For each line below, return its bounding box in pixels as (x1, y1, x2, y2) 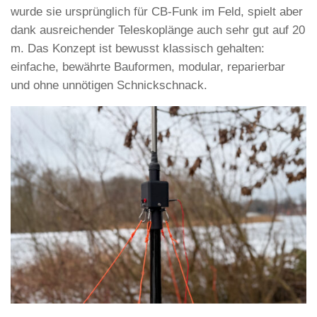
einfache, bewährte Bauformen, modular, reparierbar (11, 59, 285, 74)
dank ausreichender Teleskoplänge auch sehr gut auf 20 (11, 23, 305, 37)
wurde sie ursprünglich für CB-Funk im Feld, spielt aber (11, 4, 303, 18)
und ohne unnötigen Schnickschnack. (11, 78, 207, 92)
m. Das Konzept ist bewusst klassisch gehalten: (11, 41, 265, 55)
